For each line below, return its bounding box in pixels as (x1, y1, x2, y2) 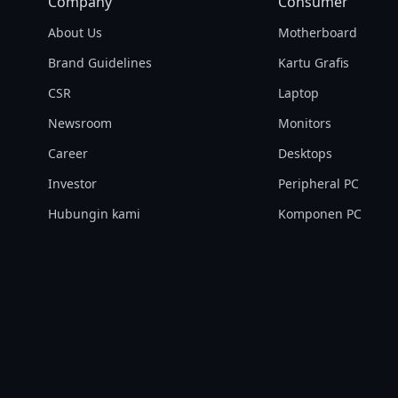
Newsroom (47, 115, 112, 131)
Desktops (278, 145, 333, 162)
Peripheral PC (278, 175, 360, 192)
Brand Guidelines (47, 54, 152, 71)
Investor (47, 175, 97, 192)
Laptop (278, 84, 320, 101)
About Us (47, 24, 102, 41)
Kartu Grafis (278, 54, 350, 71)
